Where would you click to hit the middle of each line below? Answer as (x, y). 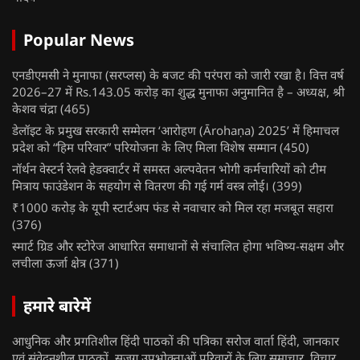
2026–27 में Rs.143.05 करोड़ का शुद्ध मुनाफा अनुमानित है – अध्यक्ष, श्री (178, 92)
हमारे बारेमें (57, 306)
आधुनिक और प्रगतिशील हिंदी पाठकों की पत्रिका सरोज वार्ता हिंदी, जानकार (176, 341)
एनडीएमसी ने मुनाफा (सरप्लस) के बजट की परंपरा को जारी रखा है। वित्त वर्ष (178, 75)
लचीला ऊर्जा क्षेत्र (49, 263)
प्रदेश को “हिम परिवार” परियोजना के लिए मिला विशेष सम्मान (144, 147)
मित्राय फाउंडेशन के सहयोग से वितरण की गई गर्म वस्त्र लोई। (141, 186)
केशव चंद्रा (35, 109)
